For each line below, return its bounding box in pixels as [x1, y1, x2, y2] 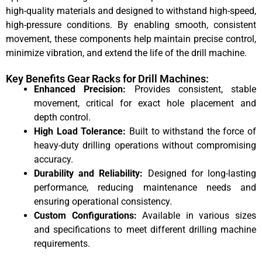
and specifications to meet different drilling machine [34, 223, 256, 235]
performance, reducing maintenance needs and [34, 181, 256, 193]
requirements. [34, 237, 90, 249]
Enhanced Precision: [34, 83, 126, 95]
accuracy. [34, 153, 73, 165]
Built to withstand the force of [126, 125, 256, 137]
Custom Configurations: [34, 209, 137, 221]
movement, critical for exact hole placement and [34, 97, 256, 109]
